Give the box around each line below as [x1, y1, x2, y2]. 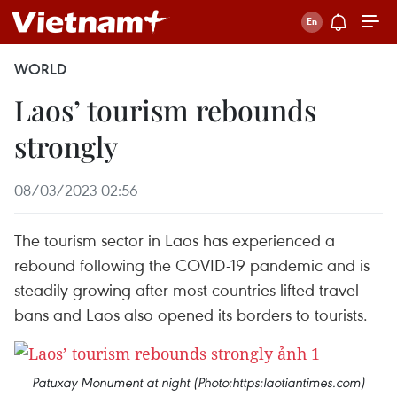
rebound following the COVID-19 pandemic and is [14, 253, 370, 276]
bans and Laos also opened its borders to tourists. [14, 303, 368, 325]
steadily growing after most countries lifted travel [14, 278, 359, 300]
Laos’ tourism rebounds [14, 90, 316, 128]
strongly [14, 127, 118, 165]
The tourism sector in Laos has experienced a [14, 229, 335, 251]
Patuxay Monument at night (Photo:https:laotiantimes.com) [32, 374, 365, 391]
